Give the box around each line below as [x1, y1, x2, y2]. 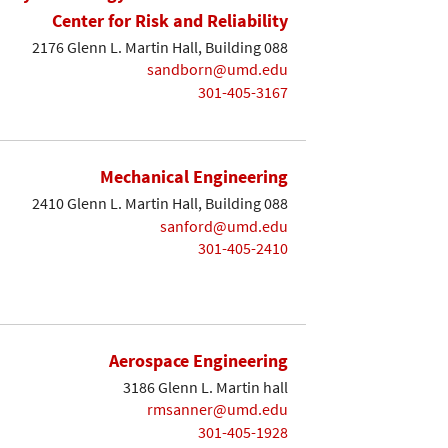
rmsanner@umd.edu [147, 399, 288, 420]
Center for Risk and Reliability [52, 9, 288, 33]
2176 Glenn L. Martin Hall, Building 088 [32, 36, 288, 57]
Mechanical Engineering [100, 165, 288, 189]
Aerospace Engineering [109, 349, 288, 373]
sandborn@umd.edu [147, 59, 288, 80]
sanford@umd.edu [160, 215, 288, 236]
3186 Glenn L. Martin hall [123, 376, 288, 397]
